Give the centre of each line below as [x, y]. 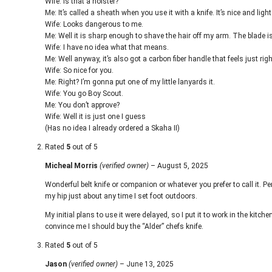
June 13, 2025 [150, 264]
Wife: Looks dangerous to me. [94, 24]
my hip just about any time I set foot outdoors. [121, 196]
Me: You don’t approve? [82, 105]
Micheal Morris [72, 166]
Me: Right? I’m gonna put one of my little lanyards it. [130, 82]
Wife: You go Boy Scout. [84, 93]
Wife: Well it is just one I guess [95, 117]
